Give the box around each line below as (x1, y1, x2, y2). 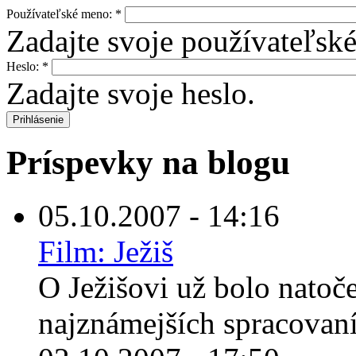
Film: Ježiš (38, 234, 173, 269)
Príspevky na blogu (6, 144, 290, 182)
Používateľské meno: (6, 6, 115, 21)
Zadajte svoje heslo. (6, 75, 255, 110)
